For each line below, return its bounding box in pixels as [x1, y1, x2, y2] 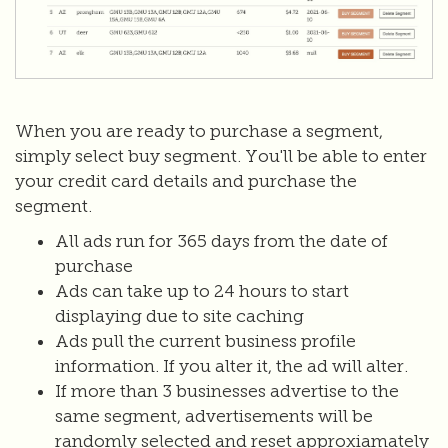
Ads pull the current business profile [55, 330, 356, 352]
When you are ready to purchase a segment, [15, 120, 383, 142]
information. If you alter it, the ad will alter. [55, 355, 408, 377]
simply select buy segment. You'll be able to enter [15, 145, 427, 167]
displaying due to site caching [55, 305, 304, 327]
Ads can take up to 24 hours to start [55, 280, 349, 302]
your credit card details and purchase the [15, 170, 357, 192]
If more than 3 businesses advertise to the [55, 380, 399, 402]
